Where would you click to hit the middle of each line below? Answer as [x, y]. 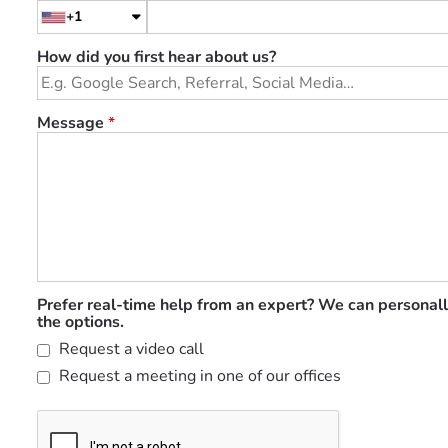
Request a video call [129, 349]
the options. [80, 322]
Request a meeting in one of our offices [198, 376]
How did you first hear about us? [156, 57]
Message [72, 123]
